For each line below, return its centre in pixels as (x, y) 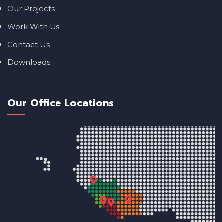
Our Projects (31, 8)
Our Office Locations (61, 102)
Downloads (29, 62)
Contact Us (28, 44)
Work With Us (33, 26)
